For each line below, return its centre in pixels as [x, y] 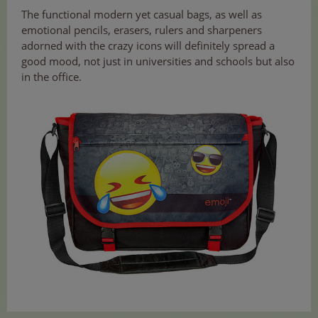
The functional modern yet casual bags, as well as [142, 15]
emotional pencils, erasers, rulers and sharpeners [142, 30]
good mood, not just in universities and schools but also [158, 61]
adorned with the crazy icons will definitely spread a [148, 46]
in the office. [51, 77]
